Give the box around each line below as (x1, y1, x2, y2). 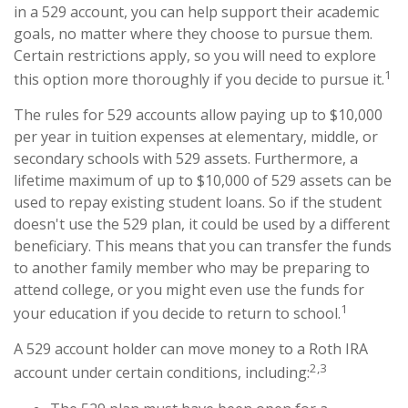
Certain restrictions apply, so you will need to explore (14, 45, 376, 66)
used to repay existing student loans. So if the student (14, 191, 382, 212)
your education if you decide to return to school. (14, 303, 341, 324)
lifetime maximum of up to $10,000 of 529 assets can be (14, 169, 392, 190)
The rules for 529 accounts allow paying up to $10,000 (14, 104, 382, 125)
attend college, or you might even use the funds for (14, 279, 364, 300)
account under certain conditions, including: (14, 362, 310, 383)
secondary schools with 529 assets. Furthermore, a (14, 148, 358, 168)
